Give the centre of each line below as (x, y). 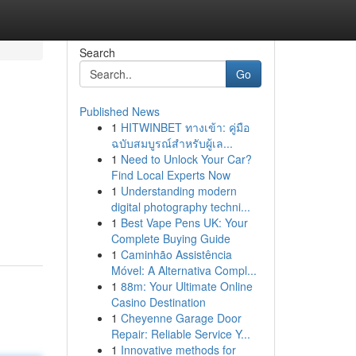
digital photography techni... (180, 207)
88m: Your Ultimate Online (186, 286)
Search (97, 52)
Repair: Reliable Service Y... (180, 334)
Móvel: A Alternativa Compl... (184, 270)
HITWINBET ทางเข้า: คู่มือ (185, 127)
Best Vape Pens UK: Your (184, 222)
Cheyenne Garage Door (181, 318)
